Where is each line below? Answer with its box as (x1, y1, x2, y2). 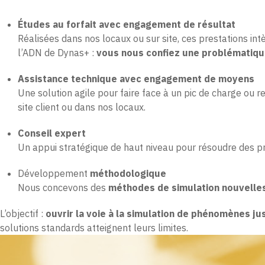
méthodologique (90, 167, 166, 180)
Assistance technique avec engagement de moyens (18, 73, 254, 85)
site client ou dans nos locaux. (18, 101, 146, 114)
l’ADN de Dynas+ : (18, 47, 96, 59)
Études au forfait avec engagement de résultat (18, 18, 235, 31)
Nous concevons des (18, 182, 108, 194)
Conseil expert (18, 127, 86, 140)
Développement (18, 167, 90, 180)
